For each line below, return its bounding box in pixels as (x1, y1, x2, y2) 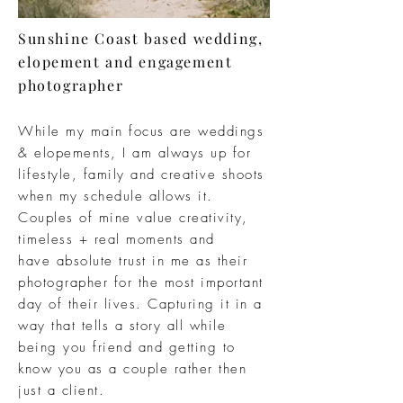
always (157, 144, 205, 162)
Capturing (148, 295, 215, 313)
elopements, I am (34, 144, 158, 162)
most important (158, 273, 264, 291)
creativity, (179, 209, 248, 227)
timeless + (18, 230, 94, 248)
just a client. (18, 381, 111, 399)
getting (168, 338, 217, 356)
